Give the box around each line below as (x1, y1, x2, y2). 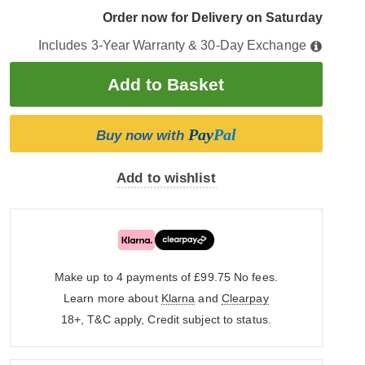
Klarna (161, 292, 196, 305)
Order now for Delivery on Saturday (102, 11, 323, 24)
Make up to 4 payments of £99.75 (54, 270, 235, 284)
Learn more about (64, 292, 161, 305)
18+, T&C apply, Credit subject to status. (60, 313, 271, 326)
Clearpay (221, 292, 269, 305)
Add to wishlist (117, 170, 216, 186)
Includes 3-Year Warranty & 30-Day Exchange (37, 38, 310, 52)
